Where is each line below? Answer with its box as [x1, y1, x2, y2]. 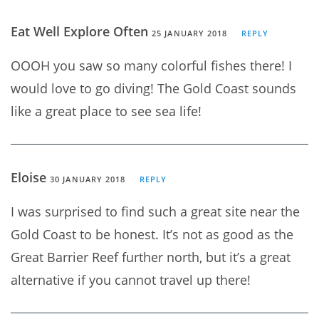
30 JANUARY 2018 [50, 173, 126, 184]
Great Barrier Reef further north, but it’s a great [11, 248, 291, 266]
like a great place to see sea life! [11, 102, 202, 120]
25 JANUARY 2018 [152, 27, 228, 38]
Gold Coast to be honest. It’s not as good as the [11, 225, 293, 243]
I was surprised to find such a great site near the [11, 202, 300, 220]
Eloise [11, 168, 50, 186]
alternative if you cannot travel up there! [11, 271, 251, 288]
